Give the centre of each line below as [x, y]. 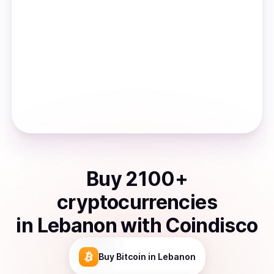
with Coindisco [189, 225]
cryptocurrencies [137, 202]
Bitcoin [131, 257]
